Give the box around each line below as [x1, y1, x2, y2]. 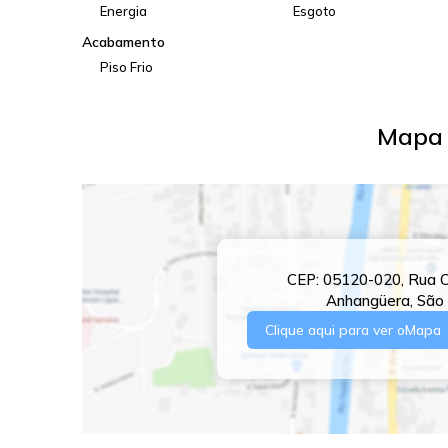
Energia [100, 3, 147, 19]
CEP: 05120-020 [287, 270, 401, 289]
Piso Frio [100, 59, 153, 75]
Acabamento [82, 33, 165, 51]
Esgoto [292, 3, 336, 19]
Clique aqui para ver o [265, 321, 405, 339]
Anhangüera [325, 291, 410, 310]
